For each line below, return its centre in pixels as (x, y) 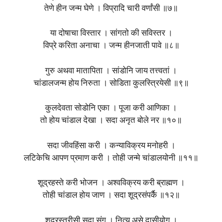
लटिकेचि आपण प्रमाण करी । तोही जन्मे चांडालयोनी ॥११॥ (111, 158)
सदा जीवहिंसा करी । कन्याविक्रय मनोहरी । (111, 146)
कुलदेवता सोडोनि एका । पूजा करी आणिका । (111, 109)
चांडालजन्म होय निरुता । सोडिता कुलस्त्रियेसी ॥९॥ (111, 83)
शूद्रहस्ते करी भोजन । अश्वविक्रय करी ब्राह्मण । (111, 183)
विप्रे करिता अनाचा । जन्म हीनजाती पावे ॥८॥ (111, 46)
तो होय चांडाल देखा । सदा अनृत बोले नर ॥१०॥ (111, 121)
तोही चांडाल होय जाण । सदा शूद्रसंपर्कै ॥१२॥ (111, 196)
